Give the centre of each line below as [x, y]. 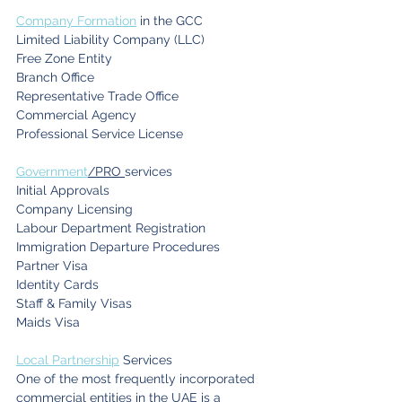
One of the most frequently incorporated [137, 379]
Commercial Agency [76, 115]
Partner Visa [52, 266]
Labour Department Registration [111, 228]
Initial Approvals [63, 191]
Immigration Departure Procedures [118, 247]
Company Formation [76, 21]
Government [52, 172]
